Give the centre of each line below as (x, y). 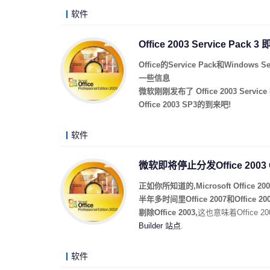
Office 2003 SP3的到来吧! (185, 105)
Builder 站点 (160, 226)
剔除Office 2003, (168, 212)
